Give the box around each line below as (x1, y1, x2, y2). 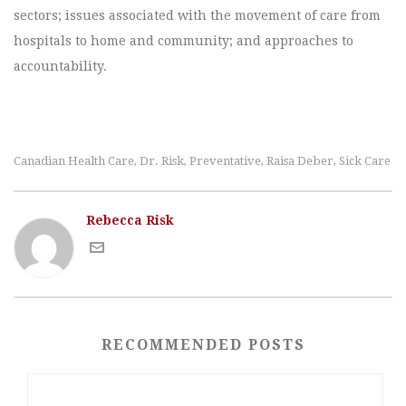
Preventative (189, 154, 261, 169)
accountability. (14, 59, 107, 74)
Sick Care (339, 154, 391, 169)
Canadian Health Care (14, 154, 134, 169)
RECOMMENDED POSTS (101, 336, 305, 354)
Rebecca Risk (86, 213, 174, 228)
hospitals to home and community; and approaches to (14, 34, 353, 49)
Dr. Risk (140, 154, 184, 169)
